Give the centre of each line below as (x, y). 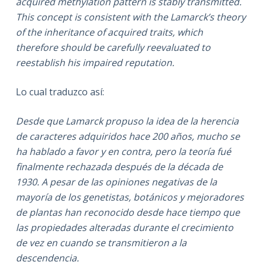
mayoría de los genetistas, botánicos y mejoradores (130, 197)
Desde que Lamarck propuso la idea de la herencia (127, 121)
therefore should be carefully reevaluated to (113, 47)
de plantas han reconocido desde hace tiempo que (127, 212)
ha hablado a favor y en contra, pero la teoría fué (123, 151)
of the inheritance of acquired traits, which (109, 32)
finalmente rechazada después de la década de (119, 166)
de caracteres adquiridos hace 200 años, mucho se (127, 136)
